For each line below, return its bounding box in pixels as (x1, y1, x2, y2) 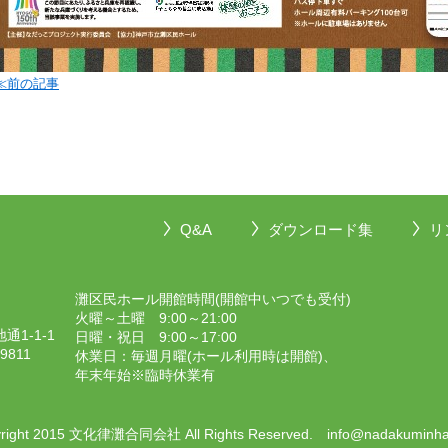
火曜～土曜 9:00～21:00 (75, 310, 237, 326)
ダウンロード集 (268, 221, 373, 238)
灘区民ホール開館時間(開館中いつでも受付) (75, 291, 351, 307)
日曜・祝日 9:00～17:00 (75, 329, 237, 345)
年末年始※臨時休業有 (75, 367, 215, 383)
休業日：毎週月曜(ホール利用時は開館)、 (75, 348, 337, 364)
